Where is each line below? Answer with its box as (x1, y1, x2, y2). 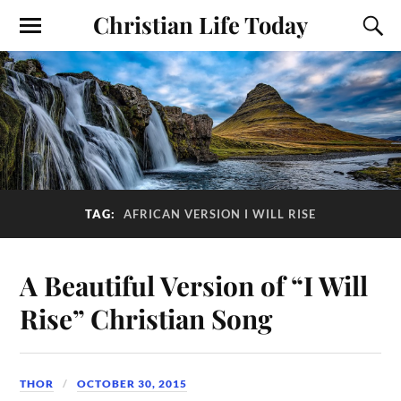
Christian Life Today (93, 9, 308, 39)
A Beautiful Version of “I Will (20, 267, 369, 303)
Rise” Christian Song (20, 300, 273, 336)
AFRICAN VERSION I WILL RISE (124, 207, 316, 222)
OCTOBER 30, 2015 (77, 376, 188, 390)
